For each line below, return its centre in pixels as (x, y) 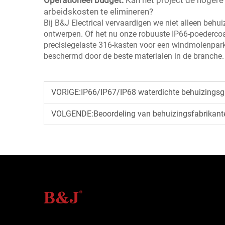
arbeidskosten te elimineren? (98, 12)
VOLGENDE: (72, 114)
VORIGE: (66, 92)
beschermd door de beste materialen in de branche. (134, 56)
